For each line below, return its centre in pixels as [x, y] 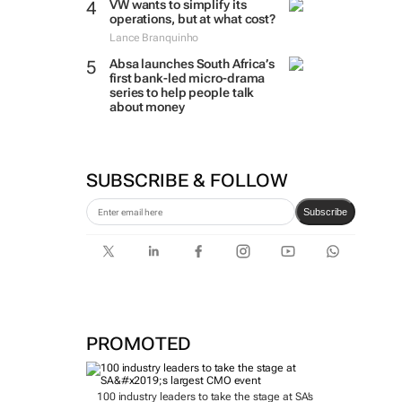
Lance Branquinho [154, 38]
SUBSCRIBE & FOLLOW [187, 180]
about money [147, 107]
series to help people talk [182, 92]
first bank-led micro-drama [187, 78]
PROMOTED [138, 344]
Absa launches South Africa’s [192, 64]
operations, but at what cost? [192, 19]
